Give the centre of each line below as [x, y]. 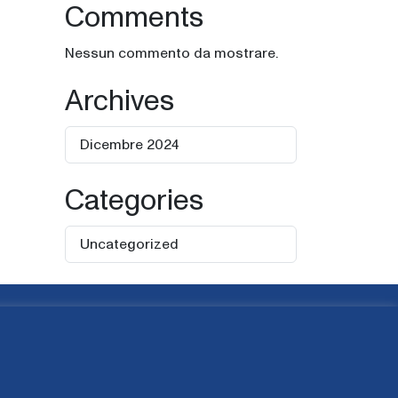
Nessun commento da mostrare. [171, 53]
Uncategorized [129, 244]
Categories [134, 202]
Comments [134, 19]
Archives [119, 102]
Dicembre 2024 [130, 145]
